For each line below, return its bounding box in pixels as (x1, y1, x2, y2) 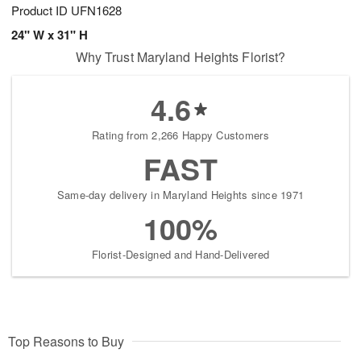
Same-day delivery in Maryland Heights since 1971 (56, 187, 305, 203)
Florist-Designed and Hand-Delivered (91, 247, 270, 263)
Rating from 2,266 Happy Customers (92, 127, 269, 143)
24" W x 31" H (11, 26, 88, 44)
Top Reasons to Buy (8, 332, 124, 351)
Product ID (11, 2, 71, 19)
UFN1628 (71, 2, 122, 19)
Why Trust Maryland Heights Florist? (75, 48, 286, 67)
